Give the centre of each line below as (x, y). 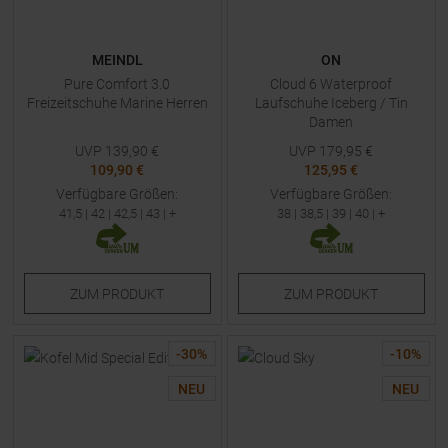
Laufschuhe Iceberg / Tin (331, 103)
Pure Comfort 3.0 (117, 84)
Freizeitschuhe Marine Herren (117, 103)
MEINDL (117, 60)
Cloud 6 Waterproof (331, 84)
